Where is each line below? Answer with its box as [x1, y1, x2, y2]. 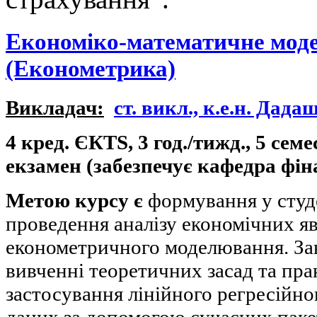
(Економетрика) [6, 55, 175, 82]
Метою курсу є [6, 189, 143, 212]
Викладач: [6, 96, 104, 120]
